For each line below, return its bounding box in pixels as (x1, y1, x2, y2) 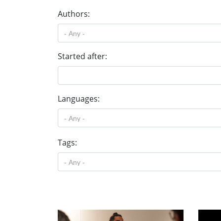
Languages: (58, 93, 100, 104)
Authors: (58, 8, 90, 19)
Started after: (58, 51, 107, 62)
